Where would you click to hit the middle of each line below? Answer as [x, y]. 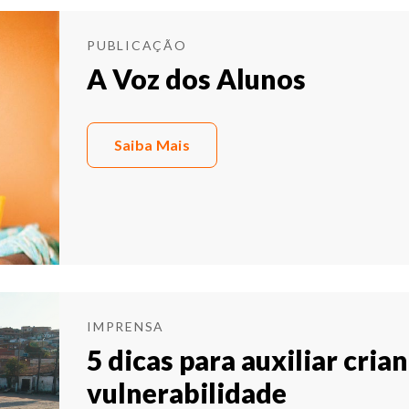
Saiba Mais [152, 145]
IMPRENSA [126, 327]
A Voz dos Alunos [196, 79]
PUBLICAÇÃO [137, 46]
